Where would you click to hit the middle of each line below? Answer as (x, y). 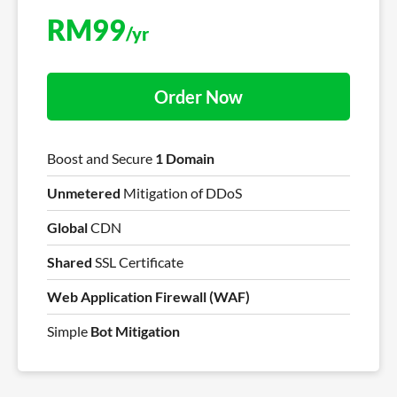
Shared (70, 262)
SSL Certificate (138, 262)
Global (67, 228)
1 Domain (185, 159)
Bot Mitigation (135, 331)
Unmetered (84, 193)
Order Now (198, 97)
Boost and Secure (101, 159)
